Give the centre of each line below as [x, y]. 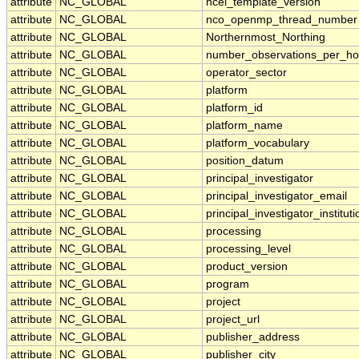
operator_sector [246, 73]
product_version [247, 267]
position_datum [245, 161]
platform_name [244, 126]
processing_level [248, 249]
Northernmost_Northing [266, 38]
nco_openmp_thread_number [282, 20]
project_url [233, 320]
